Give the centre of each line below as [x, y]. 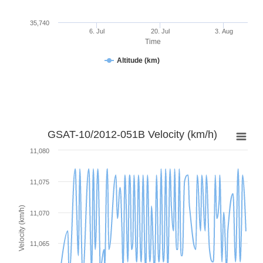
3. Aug [224, 31]
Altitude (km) [138, 60]
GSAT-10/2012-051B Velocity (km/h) [132, 134]
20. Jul [160, 31]
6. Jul [97, 31]
